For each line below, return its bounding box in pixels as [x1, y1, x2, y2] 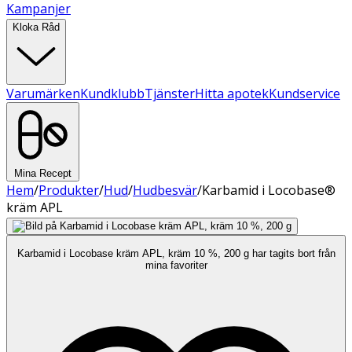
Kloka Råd [13, 21, 60, 33]
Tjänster [145, 85, 195, 102]
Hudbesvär [133, 181, 197, 199]
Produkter [38, 181, 99, 199]
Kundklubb [80, 85, 145, 102]
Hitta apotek [195, 85, 269, 102]
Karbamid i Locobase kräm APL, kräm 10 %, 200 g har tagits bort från [16, 247, 335, 260]
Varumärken [6, 85, 80, 102]
